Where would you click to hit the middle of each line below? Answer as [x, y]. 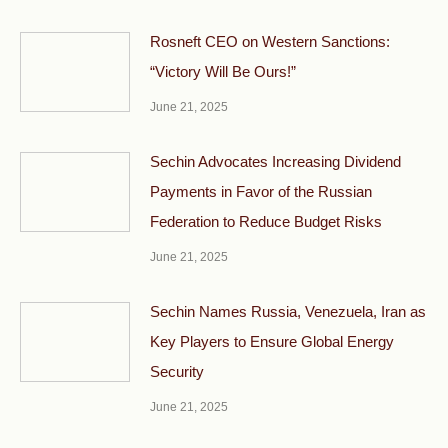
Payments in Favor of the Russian [261, 191]
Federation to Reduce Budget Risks [266, 221]
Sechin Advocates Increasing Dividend [275, 161]
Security [177, 371]
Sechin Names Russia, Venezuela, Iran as [288, 311]
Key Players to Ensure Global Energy [272, 341]
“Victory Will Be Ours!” [223, 71]
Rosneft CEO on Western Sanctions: [270, 41]
